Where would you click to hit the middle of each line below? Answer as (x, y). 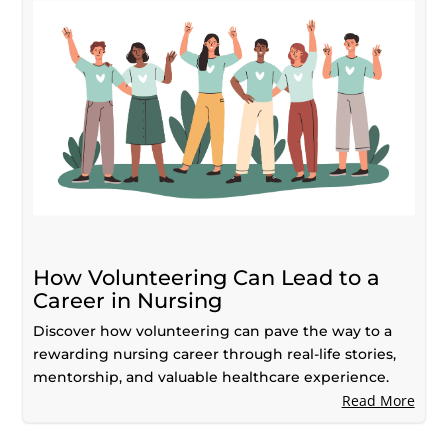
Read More (378, 400)
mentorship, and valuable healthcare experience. (211, 376)
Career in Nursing (128, 300)
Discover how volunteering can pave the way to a (213, 330)
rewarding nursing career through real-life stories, (215, 353)
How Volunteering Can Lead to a (207, 277)
